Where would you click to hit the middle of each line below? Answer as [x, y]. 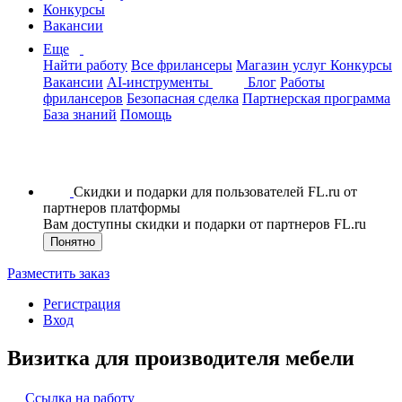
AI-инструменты [160, 82]
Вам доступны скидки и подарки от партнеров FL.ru [205, 224]
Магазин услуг [283, 65]
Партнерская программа [316, 98]
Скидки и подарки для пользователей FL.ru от [215, 192]
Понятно [73, 242]
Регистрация [82, 304]
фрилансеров [83, 98]
